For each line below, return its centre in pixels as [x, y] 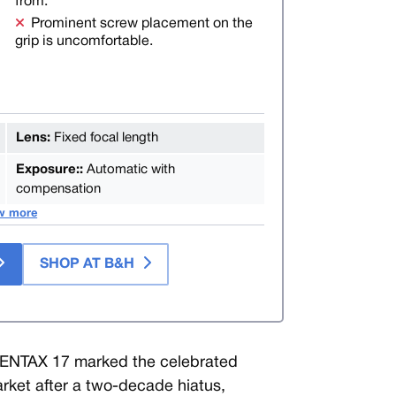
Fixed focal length [106, 137]
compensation [58, 189]
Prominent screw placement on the [141, 23]
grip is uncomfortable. [84, 41]
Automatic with [130, 169]
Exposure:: [51, 169]
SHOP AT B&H [89, 264]
